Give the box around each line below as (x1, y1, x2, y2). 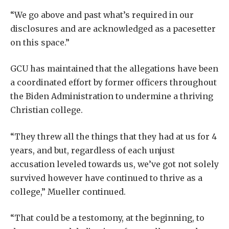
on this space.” (10, 37, 70, 48)
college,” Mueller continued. (10, 186, 126, 197)
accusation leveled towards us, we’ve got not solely (10, 158, 219, 169)
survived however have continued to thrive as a (10, 172, 202, 183)
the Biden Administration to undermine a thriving (10, 91, 213, 102)
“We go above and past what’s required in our (10, 9, 194, 20)
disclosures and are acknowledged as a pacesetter (10, 23, 216, 34)
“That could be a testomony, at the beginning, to (10, 213, 204, 223)
